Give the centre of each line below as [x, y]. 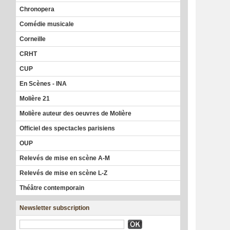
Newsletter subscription [54, 208]
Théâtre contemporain [52, 188]
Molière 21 [35, 98]
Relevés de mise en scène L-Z [63, 173]
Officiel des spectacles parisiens [67, 128]
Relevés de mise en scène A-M [65, 158]
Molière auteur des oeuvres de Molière [75, 113]
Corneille [33, 39]
